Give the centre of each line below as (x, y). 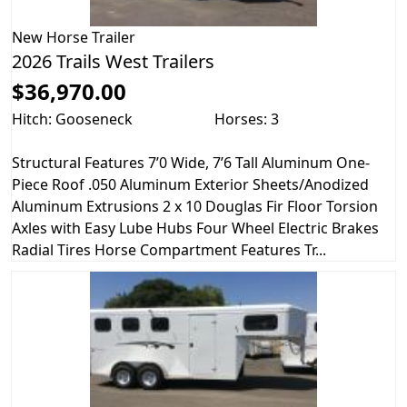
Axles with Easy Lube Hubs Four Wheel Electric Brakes (195, 228)
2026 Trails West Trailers (113, 62)
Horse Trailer (91, 38)
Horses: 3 (247, 119)
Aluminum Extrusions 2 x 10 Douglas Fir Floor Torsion (195, 207)
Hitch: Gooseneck (72, 119)
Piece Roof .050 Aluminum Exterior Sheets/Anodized (190, 185)
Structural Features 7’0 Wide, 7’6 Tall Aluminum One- (191, 163)
